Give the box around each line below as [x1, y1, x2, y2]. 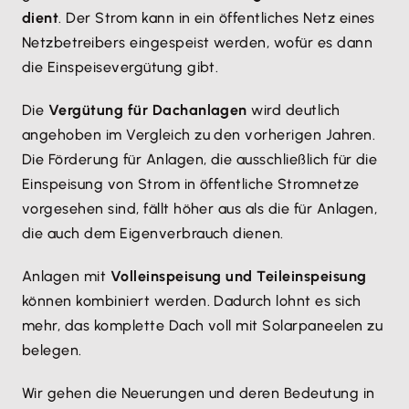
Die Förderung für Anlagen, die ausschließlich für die [22, 151, 378, 168]
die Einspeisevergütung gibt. [22, 58, 219, 76]
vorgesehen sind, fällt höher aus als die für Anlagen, [22, 200, 378, 217]
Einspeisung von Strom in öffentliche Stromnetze [22, 175, 360, 193]
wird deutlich [246, 101, 341, 119]
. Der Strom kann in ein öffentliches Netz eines [58, 9, 375, 26]
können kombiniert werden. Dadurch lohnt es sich [22, 292, 362, 309]
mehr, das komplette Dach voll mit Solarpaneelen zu [22, 317, 383, 334]
